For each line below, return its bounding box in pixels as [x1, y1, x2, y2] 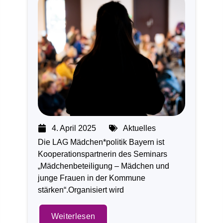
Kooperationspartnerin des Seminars [37, 149, 167, 158]
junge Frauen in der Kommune [37, 173, 145, 182]
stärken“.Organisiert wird [37, 185, 124, 194]
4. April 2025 [51, 123, 96, 132]
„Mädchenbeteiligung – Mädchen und [37, 161, 169, 170]
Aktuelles [122, 123, 156, 132]
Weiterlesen [51, 212, 96, 221]
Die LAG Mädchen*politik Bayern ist [37, 137, 164, 146]
